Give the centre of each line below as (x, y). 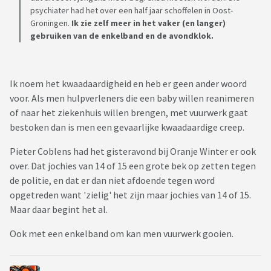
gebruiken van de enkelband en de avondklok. (122, 36)
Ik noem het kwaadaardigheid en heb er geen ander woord (128, 84)
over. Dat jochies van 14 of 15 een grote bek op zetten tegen (133, 166)
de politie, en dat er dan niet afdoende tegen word (112, 181)
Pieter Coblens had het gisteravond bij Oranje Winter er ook (133, 152)
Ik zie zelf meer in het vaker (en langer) (148, 23)
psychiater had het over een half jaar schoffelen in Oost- (132, 11)
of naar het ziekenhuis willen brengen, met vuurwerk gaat (129, 113)
